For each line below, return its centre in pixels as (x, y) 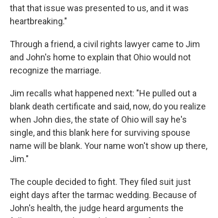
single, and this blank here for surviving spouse (100, 133)
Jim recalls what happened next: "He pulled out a (103, 93)
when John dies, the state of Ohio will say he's (98, 120)
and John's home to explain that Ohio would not (100, 57)
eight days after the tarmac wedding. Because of (103, 195)
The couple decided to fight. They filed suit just (100, 182)
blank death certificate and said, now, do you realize (108, 107)
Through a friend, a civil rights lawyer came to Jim (105, 44)
